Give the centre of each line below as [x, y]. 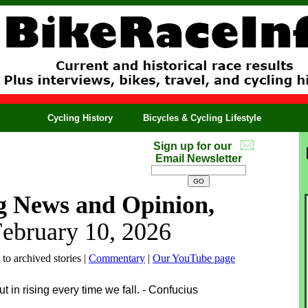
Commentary [117, 258]
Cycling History [80, 118]
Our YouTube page [194, 258]
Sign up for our [192, 146]
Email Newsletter [199, 158]
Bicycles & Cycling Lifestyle [202, 118]
